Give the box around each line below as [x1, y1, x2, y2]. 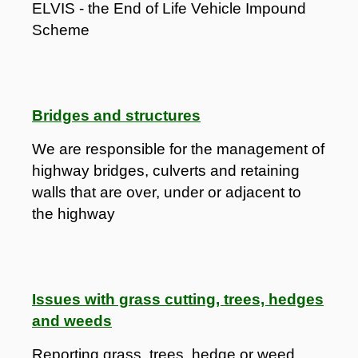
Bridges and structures [32, 106, 201, 124]
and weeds [32, 312, 112, 329]
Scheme [32, 21, 89, 38]
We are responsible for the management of [32, 140, 324, 157]
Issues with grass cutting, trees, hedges [32, 290, 324, 308]
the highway [32, 205, 115, 222]
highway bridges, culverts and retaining [32, 161, 300, 179]
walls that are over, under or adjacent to [32, 183, 301, 201]
